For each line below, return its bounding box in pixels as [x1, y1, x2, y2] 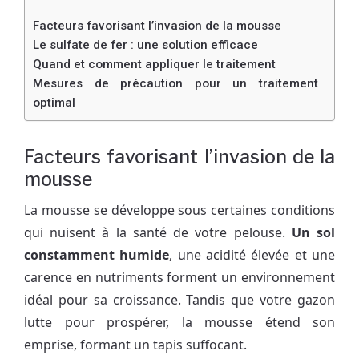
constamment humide [24, 245, 170, 264]
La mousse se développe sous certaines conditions [24, 200, 335, 219]
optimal [33, 95, 75, 110]
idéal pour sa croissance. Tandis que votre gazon [24, 290, 335, 309]
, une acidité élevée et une [169, 245, 336, 264]
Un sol [291, 223, 336, 241]
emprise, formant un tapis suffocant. [24, 335, 247, 353]
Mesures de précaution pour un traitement [33, 75, 318, 91]
